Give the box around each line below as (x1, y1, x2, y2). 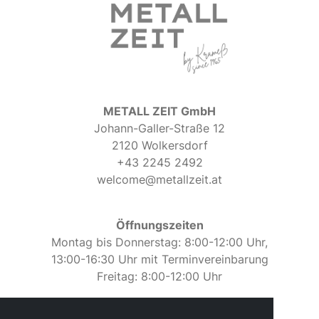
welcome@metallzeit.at (97, 172, 222, 187)
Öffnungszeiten (115, 218, 204, 233)
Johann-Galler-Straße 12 (94, 121, 225, 136)
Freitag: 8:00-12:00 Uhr (97, 269, 222, 284)
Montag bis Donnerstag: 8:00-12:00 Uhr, (51, 235, 268, 250)
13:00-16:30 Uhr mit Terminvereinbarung (51, 252, 268, 267)
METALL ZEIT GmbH (103, 104, 216, 119)
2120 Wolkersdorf (111, 138, 208, 153)
